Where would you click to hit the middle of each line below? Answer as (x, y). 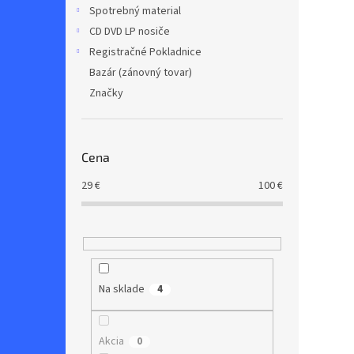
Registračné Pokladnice (145, 52)
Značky (106, 93)
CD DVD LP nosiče (130, 32)
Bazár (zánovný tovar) (141, 73)
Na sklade (121, 290)
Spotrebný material (135, 11)
